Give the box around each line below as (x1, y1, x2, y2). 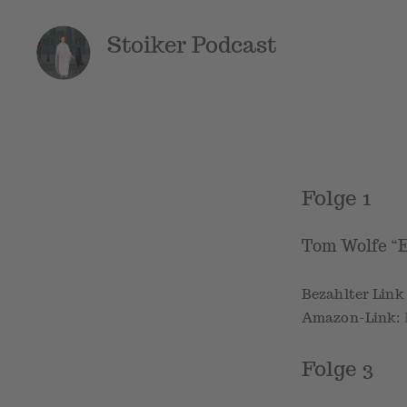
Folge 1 (302, 184, 371, 211)
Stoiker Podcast (107, 31, 277, 59)
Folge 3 (302, 354, 373, 382)
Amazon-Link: (302, 309, 404, 327)
